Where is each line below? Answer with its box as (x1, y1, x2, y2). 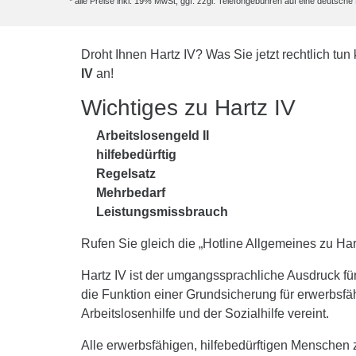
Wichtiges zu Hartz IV (81, 95, 296, 121)
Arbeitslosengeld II (96, 129, 210, 143)
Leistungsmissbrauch (96, 205, 229, 219)
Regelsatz (96, 167, 157, 181)
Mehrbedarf (96, 186, 166, 200)
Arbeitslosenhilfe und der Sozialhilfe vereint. (81, 307, 329, 321)
